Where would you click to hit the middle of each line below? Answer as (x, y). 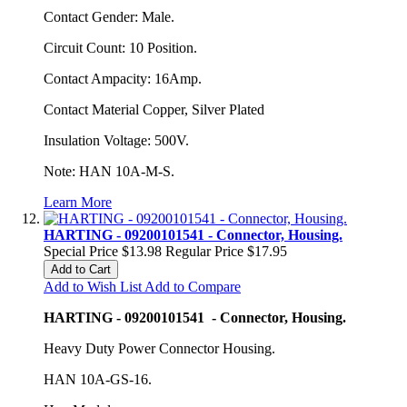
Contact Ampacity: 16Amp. (123, 78)
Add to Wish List (93, 286)
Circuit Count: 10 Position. (120, 47)
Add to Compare (193, 286)
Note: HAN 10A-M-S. (109, 171)
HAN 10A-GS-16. (98, 379)
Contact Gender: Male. (109, 16)
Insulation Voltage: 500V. (116, 140)
